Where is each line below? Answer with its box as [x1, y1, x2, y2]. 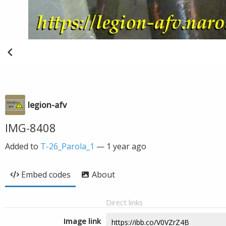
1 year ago [106, 141, 146, 152]
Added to [5, 141, 40, 152]
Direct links [106, 197, 143, 207]
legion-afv [28, 99, 67, 110]
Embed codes [21, 169, 71, 180]
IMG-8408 [5, 120, 56, 135]
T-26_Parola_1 [40, 141, 94, 152]
